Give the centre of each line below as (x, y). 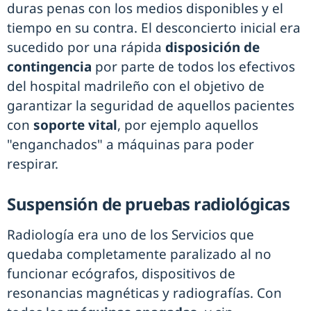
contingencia (51, 67)
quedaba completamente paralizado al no (139, 254)
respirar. (34, 164)
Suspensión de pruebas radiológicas (148, 204)
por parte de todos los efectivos (195, 67)
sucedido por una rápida (86, 48)
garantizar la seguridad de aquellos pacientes (151, 106)
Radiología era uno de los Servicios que (131, 235)
